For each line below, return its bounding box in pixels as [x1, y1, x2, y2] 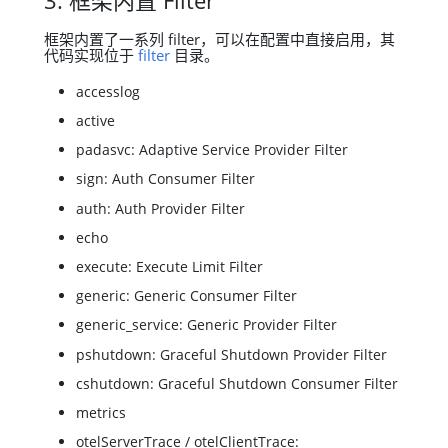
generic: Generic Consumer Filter [76, 286, 297, 306]
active [76, 111, 115, 131]
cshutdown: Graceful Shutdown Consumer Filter [76, 373, 398, 393]
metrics [76, 402, 126, 422]
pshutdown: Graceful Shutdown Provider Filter [76, 344, 387, 364]
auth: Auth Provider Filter [76, 198, 245, 218]
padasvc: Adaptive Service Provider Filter [76, 140, 348, 160]
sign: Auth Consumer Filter [76, 169, 255, 189]
